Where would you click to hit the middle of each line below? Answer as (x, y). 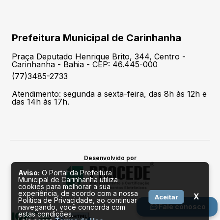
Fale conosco (182, 207)
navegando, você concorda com (72, 207)
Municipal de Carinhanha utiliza (68, 179)
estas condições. (46, 214)
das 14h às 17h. (41, 102)
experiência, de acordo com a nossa (78, 193)
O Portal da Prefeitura (76, 173)
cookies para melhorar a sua (65, 186)
